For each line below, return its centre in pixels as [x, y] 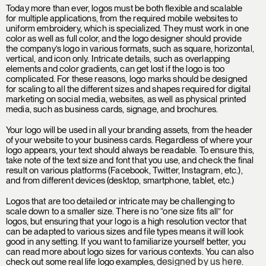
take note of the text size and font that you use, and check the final [130, 160]
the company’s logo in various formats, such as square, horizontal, [130, 49]
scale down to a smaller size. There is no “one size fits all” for [120, 211]
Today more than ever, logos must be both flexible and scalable [124, 8]
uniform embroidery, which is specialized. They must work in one [128, 28]
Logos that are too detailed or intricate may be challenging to [121, 201]
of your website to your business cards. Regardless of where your [129, 140]
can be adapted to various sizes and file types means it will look [125, 232]
